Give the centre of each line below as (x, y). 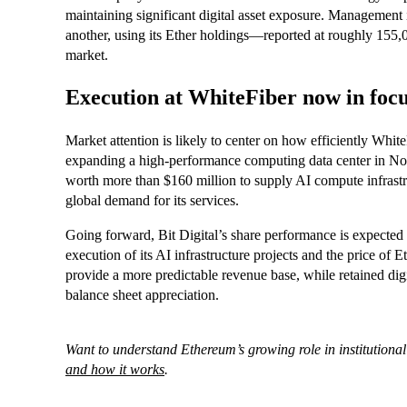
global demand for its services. (152, 201)
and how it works (115, 370)
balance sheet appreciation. (142, 295)
